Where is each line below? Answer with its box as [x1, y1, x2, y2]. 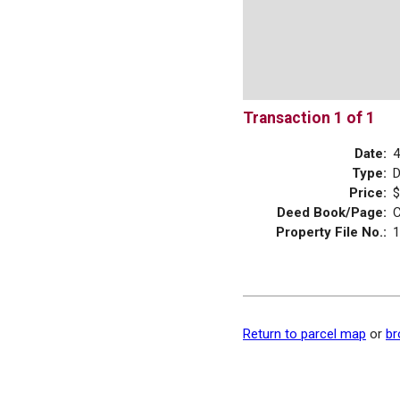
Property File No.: [276, 223, 387, 240]
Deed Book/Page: [277, 204, 387, 221]
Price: [349, 184, 387, 201]
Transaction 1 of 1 [243, 109, 375, 127]
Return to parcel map [243, 325, 366, 342]
